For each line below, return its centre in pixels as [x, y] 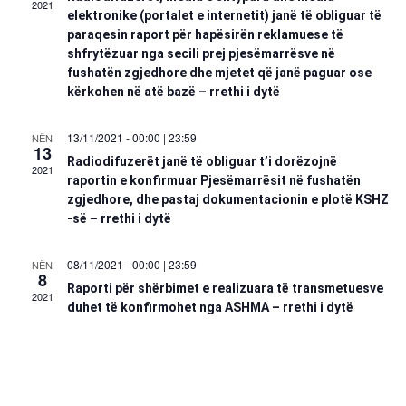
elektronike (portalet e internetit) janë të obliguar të [224, 15]
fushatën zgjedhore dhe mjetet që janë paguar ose [219, 72]
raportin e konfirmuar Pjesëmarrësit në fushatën [213, 180]
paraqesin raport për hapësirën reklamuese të [205, 34]
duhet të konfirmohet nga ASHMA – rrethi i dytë [210, 307]
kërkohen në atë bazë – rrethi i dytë [173, 92]
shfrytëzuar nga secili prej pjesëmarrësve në [201, 53]
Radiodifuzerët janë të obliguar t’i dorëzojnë [202, 161]
